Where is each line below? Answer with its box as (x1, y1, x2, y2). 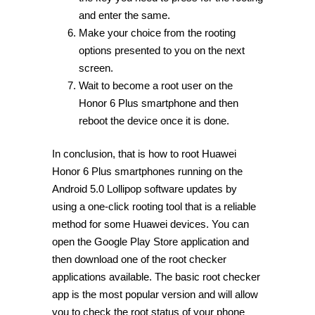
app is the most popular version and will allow (52, 288, 258, 301)
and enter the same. (78, 8, 170, 21)
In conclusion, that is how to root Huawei (52, 148, 236, 160)
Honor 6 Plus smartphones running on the (52, 165, 243, 178)
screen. (78, 61, 113, 74)
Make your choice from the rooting (78, 26, 236, 39)
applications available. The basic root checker (52, 271, 260, 283)
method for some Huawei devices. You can (52, 218, 249, 231)
